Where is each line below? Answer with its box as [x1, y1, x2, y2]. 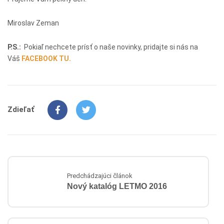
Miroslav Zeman [7, 18, 59, 27]
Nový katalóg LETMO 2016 [67, 182, 167, 191]
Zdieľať [7, 105, 34, 114]
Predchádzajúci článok [67, 172, 132, 180]
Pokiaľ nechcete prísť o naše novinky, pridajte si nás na [21, 42, 198, 51]
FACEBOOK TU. [21, 54, 71, 62]
